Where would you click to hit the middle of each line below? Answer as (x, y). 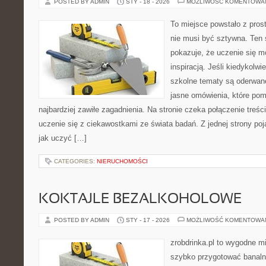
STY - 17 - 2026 (148, 220)
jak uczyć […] (63, 138)
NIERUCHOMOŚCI (122, 161)
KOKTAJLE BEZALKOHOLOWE (140, 199)
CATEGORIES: (75, 161)
